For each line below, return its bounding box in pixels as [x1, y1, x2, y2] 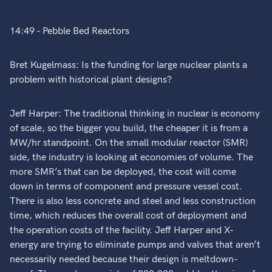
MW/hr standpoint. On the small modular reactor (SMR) [10, 137, 248, 149]
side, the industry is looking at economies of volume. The [10, 152, 254, 163]
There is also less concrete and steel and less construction [10, 195, 256, 207]
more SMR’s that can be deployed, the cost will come [10, 166, 237, 178]
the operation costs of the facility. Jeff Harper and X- [10, 225, 234, 236]
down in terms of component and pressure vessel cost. [10, 181, 243, 192]
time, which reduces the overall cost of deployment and [10, 210, 247, 222]
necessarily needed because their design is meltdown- [10, 254, 239, 265]
